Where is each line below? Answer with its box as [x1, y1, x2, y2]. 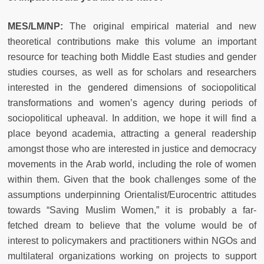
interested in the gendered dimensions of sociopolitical [8, 82, 256, 93]
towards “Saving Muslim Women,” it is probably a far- [8, 204, 256, 215]
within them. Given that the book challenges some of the [8, 174, 256, 184]
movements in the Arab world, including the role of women [8, 159, 256, 169]
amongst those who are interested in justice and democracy [8, 143, 256, 154]
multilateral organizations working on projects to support [8, 250, 256, 261]
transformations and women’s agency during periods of [8, 97, 256, 108]
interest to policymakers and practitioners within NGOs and [8, 235, 256, 246]
